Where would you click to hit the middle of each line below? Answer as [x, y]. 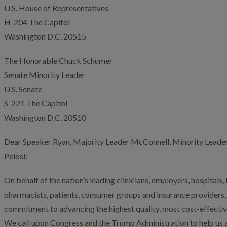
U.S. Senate [23, 89]
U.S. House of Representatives [56, 8]
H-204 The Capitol [37, 22]
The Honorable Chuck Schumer [58, 61]
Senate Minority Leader [45, 75]
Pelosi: [16, 156]
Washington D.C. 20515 [45, 36]
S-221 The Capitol [36, 103]
